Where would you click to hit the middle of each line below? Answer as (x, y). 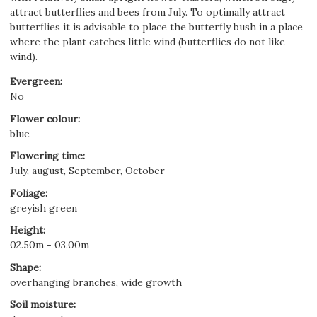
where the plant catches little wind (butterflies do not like (148, 42)
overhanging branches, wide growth (96, 282)
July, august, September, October (87, 171)
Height (27, 230)
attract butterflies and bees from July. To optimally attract (148, 12)
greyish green (44, 208)
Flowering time (46, 156)
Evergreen (35, 81)
